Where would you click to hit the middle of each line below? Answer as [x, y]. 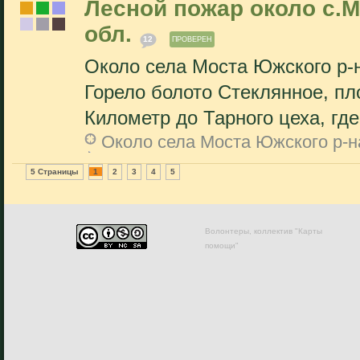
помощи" [222, 245]
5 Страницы [55, 172]
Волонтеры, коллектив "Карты [264, 231]
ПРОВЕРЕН [192, 39]
